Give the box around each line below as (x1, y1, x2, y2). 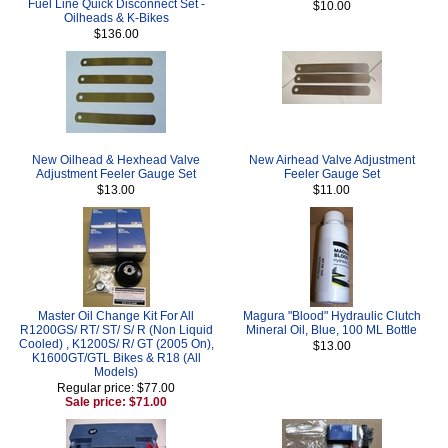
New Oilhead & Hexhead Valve (32, 152, 201, 167)
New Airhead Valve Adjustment (248, 152, 415, 167)
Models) (94, 364, 139, 379)
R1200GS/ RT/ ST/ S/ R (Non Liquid (19, 322, 213, 337)
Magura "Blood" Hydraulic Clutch (242, 308, 421, 323)
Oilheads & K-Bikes (63, 10, 169, 25)
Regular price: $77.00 (57, 380, 176, 395)
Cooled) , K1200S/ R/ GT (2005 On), (18, 336, 214, 351)
